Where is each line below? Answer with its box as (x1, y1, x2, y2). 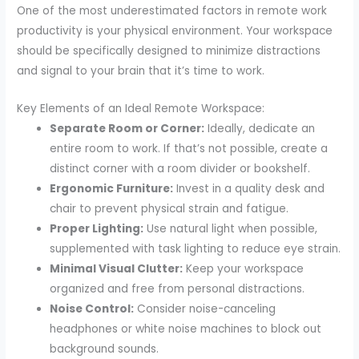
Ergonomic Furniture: (50, 180, 174, 196)
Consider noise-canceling (134, 301, 276, 317)
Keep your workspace (183, 260, 305, 276)
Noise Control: (50, 301, 135, 317)
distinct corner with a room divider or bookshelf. (50, 160, 311, 176)
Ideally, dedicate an (204, 120, 316, 136)
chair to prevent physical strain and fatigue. (50, 200, 289, 216)
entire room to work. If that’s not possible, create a (50, 140, 329, 156)
